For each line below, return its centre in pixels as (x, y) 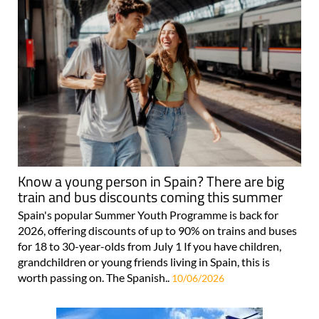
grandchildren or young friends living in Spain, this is (144, 261)
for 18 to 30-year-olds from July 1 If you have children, (150, 246)
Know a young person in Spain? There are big (151, 181)
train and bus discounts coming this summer (150, 197)
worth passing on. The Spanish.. (95, 277)
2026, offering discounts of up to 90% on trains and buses (157, 230)
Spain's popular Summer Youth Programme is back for (148, 214)
